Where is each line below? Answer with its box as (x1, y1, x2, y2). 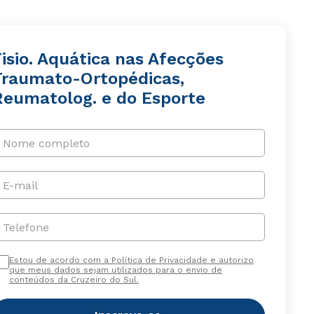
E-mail (2, 178, 38, 192)
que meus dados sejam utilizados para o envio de (8, 265, 222, 275)
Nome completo (2, 136, 90, 150)
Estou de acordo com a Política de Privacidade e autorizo (8, 255, 254, 265)
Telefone (2, 220, 49, 234)
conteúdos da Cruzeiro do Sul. (8, 275, 139, 285)
